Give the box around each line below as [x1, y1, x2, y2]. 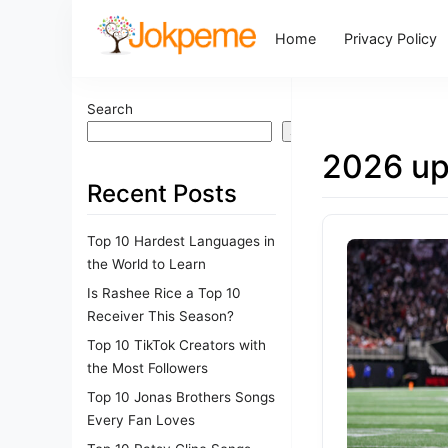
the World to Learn [87, 255, 206, 272]
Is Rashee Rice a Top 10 [87, 284, 241, 301]
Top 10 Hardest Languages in [87, 232, 275, 249]
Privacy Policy [344, 29, 438, 47]
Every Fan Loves [87, 411, 195, 428]
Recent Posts [87, 179, 237, 208]
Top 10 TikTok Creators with [87, 336, 266, 353]
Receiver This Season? [87, 307, 234, 324]
